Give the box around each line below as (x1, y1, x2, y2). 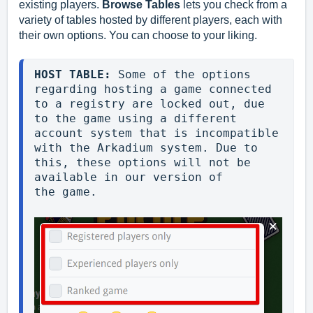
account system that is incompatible (34, 126, 279, 140)
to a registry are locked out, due (34, 96, 265, 110)
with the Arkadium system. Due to (34, 140, 258, 154)
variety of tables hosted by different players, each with (19, 13, 282, 26)
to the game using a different (34, 111, 237, 125)
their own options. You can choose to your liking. (19, 29, 257, 41)
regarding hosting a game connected (34, 82, 272, 96)
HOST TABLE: (34, 67, 118, 81)
